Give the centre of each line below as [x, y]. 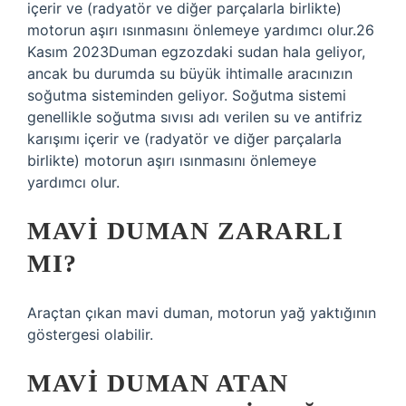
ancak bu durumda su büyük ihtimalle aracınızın [190, 73]
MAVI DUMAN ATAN [158, 383]
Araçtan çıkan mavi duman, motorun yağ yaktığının [202, 313]
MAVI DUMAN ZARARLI [185, 231]
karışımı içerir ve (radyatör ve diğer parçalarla [184, 139]
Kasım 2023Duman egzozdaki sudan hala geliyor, [196, 52]
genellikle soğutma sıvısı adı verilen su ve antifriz [195, 117]
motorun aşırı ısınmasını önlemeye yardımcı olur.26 [201, 30]
